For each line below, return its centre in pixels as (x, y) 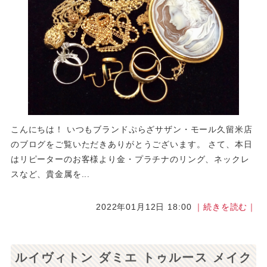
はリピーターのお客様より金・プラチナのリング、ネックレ (130, 159)
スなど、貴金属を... (50, 174)
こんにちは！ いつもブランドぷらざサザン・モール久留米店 (131, 129)
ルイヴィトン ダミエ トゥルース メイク (133, 257)
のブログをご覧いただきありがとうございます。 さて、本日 (131, 144)
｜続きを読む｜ (226, 207)
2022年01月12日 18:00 (145, 207)
